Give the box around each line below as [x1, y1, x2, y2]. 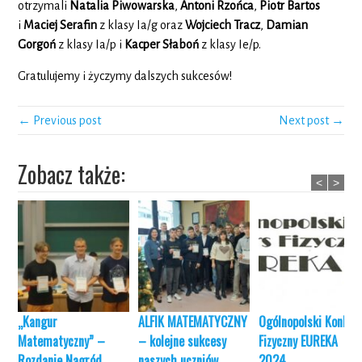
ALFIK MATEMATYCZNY [138, 311, 248, 331]
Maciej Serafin [23, 18, 98, 32]
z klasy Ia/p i [56, 37, 125, 51]
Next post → [278, 113, 344, 127]
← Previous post [18, 113, 102, 127]
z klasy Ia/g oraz [97, 18, 186, 32]
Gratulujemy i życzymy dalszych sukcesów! [18, 69, 233, 82]
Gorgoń [18, 37, 57, 51]
